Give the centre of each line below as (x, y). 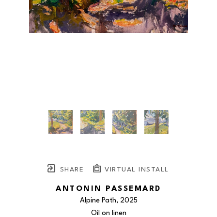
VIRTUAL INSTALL (135, 170)
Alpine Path (98, 201)
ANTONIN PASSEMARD (108, 189)
